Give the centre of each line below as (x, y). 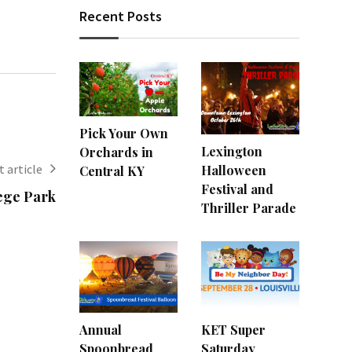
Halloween (234, 170)
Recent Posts (121, 16)
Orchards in (116, 152)
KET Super (233, 330)
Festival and (237, 189)
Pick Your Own (124, 134)
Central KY (112, 171)
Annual (101, 330)
